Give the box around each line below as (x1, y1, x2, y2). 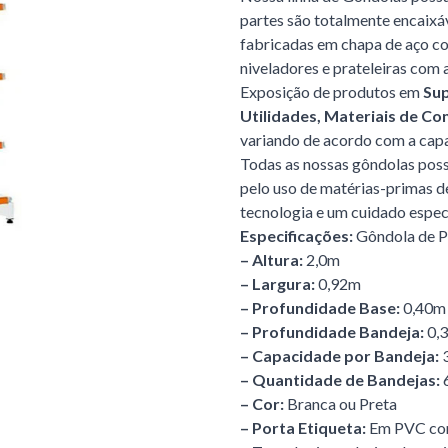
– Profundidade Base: (240, 298, 400, 317)
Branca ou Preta (284, 394, 397, 413)
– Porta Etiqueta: (240, 418, 369, 437)
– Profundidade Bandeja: (240, 322, 424, 341)
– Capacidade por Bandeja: (240, 346, 439, 365)
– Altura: (240, 250, 303, 269)
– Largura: (240, 274, 315, 293)
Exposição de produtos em (240, 82, 423, 101)
